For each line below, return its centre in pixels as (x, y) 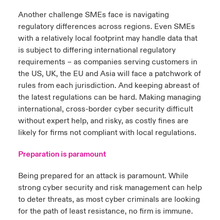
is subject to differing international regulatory (97, 50)
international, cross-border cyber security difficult (105, 109)
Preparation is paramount (62, 154)
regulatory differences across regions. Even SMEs (106, 27)
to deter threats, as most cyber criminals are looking (109, 199)
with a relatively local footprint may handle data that (108, 38)
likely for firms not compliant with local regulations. (107, 133)
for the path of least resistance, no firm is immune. (105, 211)
